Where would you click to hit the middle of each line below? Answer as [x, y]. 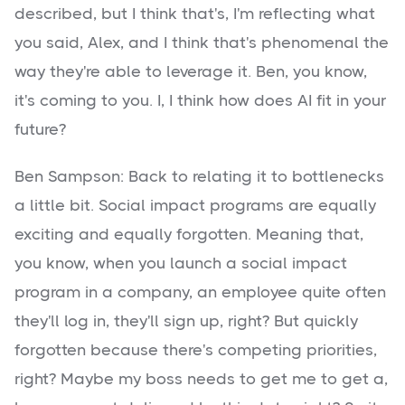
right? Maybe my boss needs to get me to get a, [201, 379]
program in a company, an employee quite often [200, 292]
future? [40, 130]
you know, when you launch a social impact [181, 264]
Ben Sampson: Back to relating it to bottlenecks [199, 177]
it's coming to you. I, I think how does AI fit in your [200, 101]
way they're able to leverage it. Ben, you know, [191, 72]
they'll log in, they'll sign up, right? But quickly [186, 321]
